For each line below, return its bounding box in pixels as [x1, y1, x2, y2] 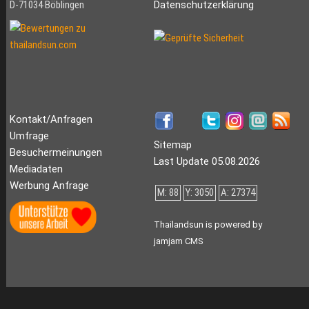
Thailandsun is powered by [153, 219, 262, 230]
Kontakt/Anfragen [9, 113, 92, 126]
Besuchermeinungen [9, 146, 102, 159]
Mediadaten [9, 163, 63, 176]
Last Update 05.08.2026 [153, 155, 260, 168]
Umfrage [9, 130, 49, 143]
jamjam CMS [153, 236, 203, 247]
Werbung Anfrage [9, 179, 89, 192]
